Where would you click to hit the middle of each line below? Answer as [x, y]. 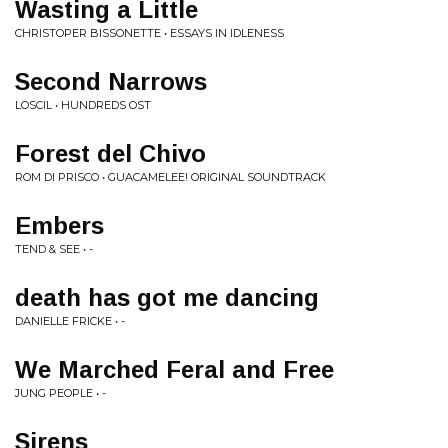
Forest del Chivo [110, 153]
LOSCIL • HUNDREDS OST [83, 105]
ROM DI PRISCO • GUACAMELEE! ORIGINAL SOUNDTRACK [170, 177]
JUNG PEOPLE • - [60, 393]
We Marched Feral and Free [174, 369]
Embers [59, 225]
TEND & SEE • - [54, 249]
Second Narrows [111, 81]
